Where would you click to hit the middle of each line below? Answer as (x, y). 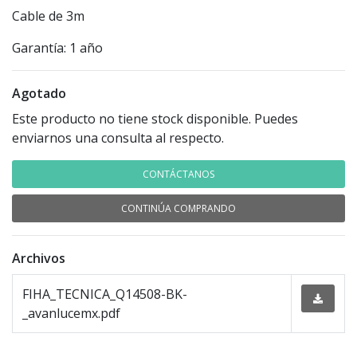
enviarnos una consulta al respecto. (118, 138)
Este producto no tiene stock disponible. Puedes (155, 119)
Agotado (39, 94)
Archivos (39, 259)
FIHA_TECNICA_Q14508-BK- (105, 294)
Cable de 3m (48, 16)
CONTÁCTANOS (178, 175)
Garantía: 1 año (59, 48)
